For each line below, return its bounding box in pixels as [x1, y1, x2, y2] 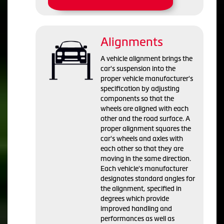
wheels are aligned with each [100, 104, 188, 112]
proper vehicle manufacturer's [100, 74, 193, 82]
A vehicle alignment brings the [100, 54, 192, 62]
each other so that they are [100, 144, 183, 152]
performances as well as [100, 214, 174, 222]
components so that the [100, 94, 174, 102]
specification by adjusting [100, 84, 179, 92]
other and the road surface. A [100, 114, 190, 122]
